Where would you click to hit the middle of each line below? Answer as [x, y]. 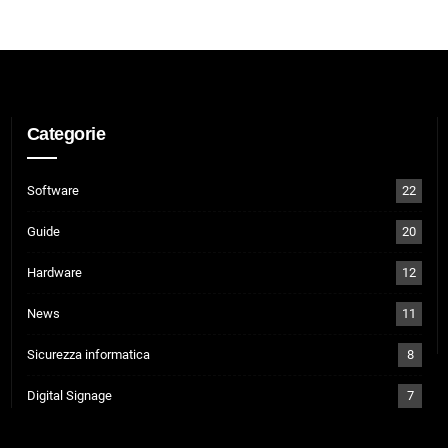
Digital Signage [69, 395]
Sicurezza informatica [88, 354]
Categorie [66, 133]
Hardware [54, 272]
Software [52, 190]
